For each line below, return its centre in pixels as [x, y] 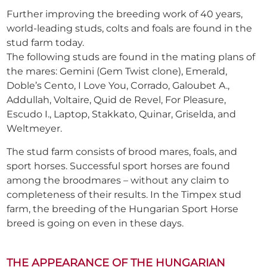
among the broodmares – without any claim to [118, 181]
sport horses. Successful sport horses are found [119, 166]
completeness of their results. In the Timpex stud [124, 195]
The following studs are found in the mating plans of [131, 57]
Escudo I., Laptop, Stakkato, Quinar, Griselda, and [122, 114]
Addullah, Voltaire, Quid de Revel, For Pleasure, [117, 100]
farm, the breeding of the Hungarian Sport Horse [123, 209]
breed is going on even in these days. [95, 223]
